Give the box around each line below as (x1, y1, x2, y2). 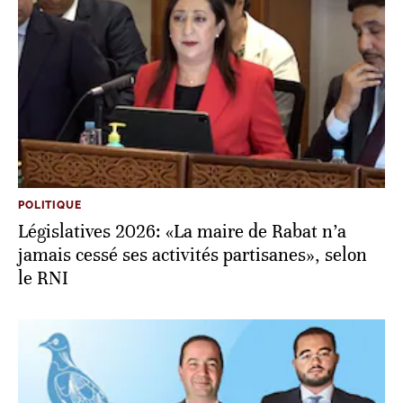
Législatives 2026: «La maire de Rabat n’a (18, 219, 346, 243)
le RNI (18, 266, 68, 290)
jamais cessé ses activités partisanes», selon (18, 243, 367, 266)
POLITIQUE (18, 198, 82, 211)
